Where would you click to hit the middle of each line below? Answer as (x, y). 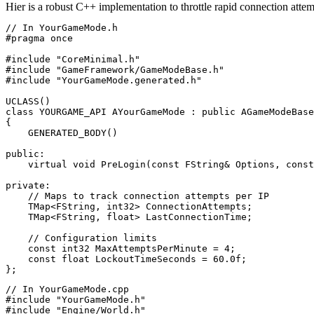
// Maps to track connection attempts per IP (137, 196)
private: (28, 186)
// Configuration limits (81, 238)
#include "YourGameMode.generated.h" (104, 81)
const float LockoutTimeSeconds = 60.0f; (126, 259)
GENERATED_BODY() (62, 133)
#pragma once (39, 39)
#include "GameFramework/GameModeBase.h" (115, 70)
